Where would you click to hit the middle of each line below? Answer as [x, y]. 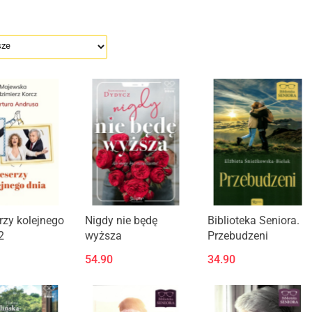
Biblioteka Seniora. [253, 220]
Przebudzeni [237, 235]
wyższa [103, 235]
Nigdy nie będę [121, 220]
